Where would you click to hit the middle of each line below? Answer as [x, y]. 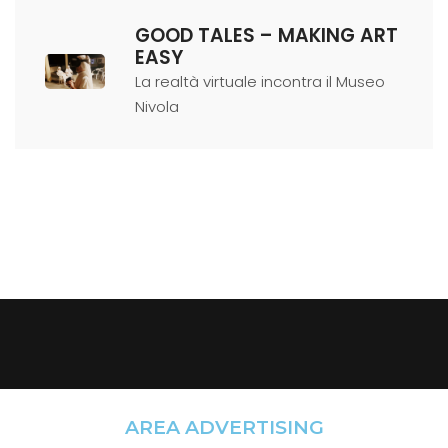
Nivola [157, 106]
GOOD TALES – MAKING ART [266, 35]
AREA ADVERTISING [224, 427]
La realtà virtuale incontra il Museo [260, 81]
